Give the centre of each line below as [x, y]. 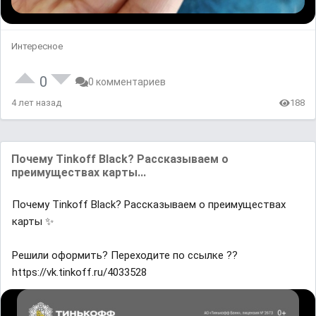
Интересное [37, 46]
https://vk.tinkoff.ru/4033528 [79, 272]
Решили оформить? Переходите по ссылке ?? [125, 255]
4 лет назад [36, 103]
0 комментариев [127, 82]
